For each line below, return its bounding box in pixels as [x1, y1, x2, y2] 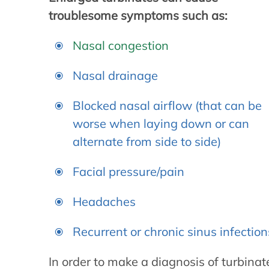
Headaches [73, 194, 136, 209]
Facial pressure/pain [73, 164, 185, 179]
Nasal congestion [73, 38, 169, 53]
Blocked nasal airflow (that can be [73, 98, 262, 113]
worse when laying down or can [73, 116, 250, 131]
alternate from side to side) [73, 134, 222, 149]
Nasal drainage [73, 68, 159, 83]
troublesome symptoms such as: [49, 8, 228, 23]
